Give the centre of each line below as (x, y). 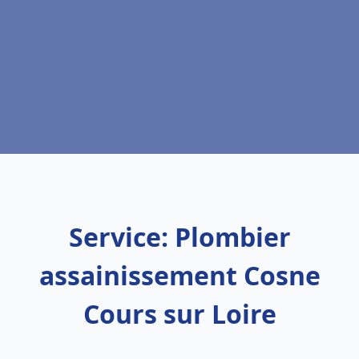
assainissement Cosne (179, 275)
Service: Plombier (179, 237)
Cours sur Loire (179, 314)
